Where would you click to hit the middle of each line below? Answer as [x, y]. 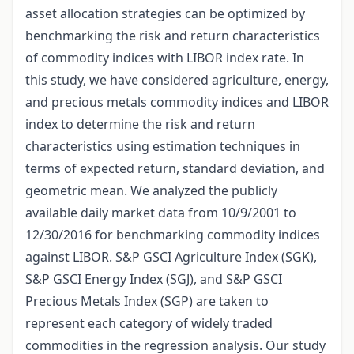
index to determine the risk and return [140, 124]
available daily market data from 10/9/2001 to [161, 213]
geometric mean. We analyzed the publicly [151, 191]
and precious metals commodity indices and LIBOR [177, 102]
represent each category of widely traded [149, 324]
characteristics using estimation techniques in [163, 147]
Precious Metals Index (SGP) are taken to [147, 301]
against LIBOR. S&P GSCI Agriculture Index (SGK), [171, 257]
